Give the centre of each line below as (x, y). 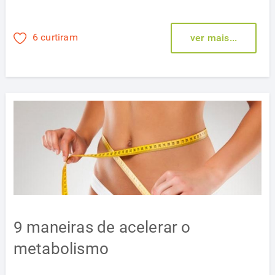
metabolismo (61, 249)
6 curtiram (55, 37)
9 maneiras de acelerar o (102, 227)
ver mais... (214, 37)
